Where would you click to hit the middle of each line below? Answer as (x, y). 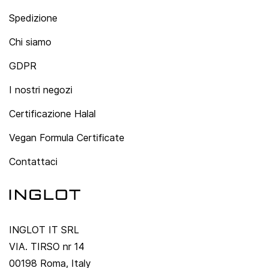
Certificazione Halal (52, 113)
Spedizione (33, 18)
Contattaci (33, 161)
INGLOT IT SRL (44, 229)
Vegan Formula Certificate (67, 137)
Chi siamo (30, 42)
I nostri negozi (41, 89)
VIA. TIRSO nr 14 (47, 246)
